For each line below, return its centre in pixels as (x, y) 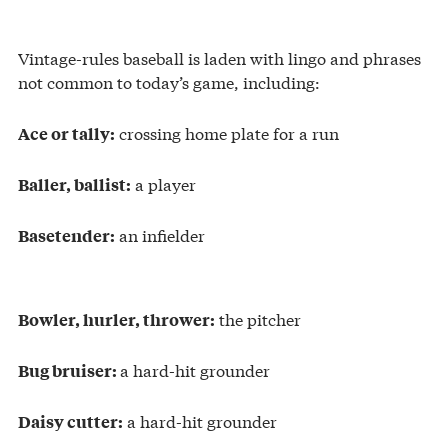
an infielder (160, 234)
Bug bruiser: (69, 369)
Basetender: (66, 234)
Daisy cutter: (70, 420)
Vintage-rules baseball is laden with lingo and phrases (219, 57)
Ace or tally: (66, 132)
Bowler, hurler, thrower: (116, 318)
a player (163, 183)
